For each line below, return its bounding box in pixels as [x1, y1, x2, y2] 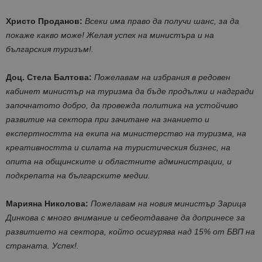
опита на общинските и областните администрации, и [6, 156, 232, 166]
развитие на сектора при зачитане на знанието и [6, 114, 209, 124]
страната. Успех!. [6, 240, 79, 250]
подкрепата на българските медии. [6, 170, 150, 180]
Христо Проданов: [6, 16, 85, 26]
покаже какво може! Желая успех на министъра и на [6, 30, 214, 40]
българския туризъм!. [6, 44, 96, 54]
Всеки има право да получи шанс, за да [85, 16, 239, 26]
